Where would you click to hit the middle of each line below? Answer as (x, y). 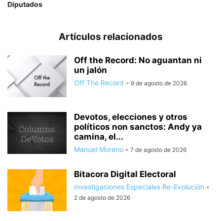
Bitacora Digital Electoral (125, 174)
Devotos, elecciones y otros (131, 117)
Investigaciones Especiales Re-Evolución (139, 186)
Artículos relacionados (110, 37)
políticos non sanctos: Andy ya (138, 127)
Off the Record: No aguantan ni (138, 60)
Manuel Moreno (99, 149)
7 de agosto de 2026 (158, 149)
